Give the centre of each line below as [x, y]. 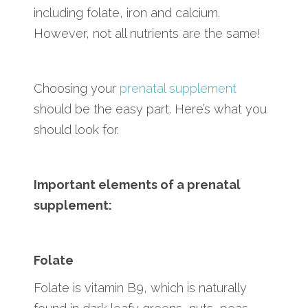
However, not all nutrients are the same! [147, 33]
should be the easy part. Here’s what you [150, 109]
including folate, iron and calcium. [127, 12]
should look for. [76, 129]
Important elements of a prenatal [137, 184]
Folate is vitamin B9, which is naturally [140, 287]
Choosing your [77, 88]
